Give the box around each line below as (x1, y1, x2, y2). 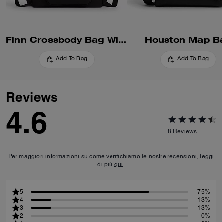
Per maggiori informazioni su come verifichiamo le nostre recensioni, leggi (8, 153, 214, 160)
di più (97, 161, 114, 168)
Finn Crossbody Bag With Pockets (118, 34, 127, 45)
